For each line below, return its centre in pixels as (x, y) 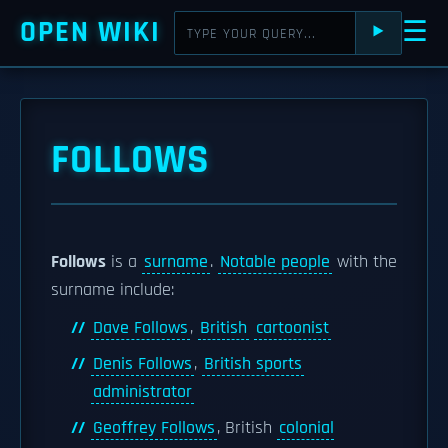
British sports (253, 364)
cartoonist (292, 328)
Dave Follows (140, 328)
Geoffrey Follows (154, 428)
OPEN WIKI (90, 32)
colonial (306, 428)
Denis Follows (142, 364)
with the (364, 262)
